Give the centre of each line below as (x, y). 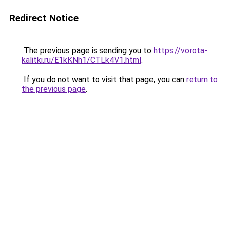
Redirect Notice (44, 18)
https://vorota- (180, 50)
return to (202, 79)
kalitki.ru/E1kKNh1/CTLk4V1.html (82, 60)
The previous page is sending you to (88, 50)
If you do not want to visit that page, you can (104, 79)
